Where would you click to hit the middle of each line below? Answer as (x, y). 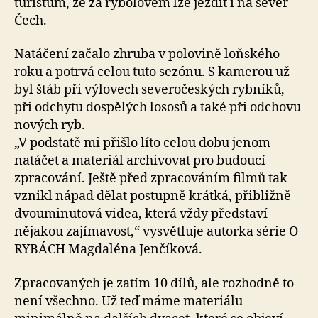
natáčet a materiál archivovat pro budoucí (140, 161)
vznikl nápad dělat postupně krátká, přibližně (153, 197)
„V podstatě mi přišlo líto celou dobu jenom (142, 143)
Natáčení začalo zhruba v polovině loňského (147, 55)
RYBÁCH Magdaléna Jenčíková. (108, 250)
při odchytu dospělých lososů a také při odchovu (158, 108)
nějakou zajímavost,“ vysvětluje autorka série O (156, 232)
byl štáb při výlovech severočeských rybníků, (149, 90)
